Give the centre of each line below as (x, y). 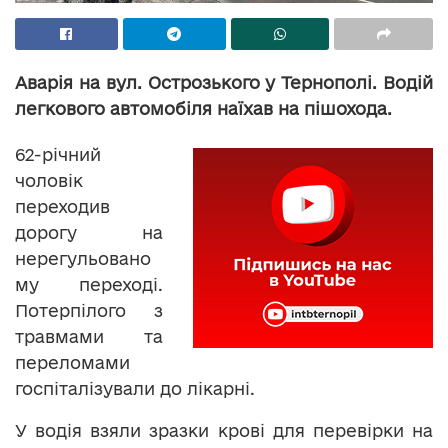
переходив (62, 206)
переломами (72, 362)
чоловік (49, 180)
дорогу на (89, 232)
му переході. (89, 284)
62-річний (58, 154)
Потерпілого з (89, 310)
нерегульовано (83, 258)
